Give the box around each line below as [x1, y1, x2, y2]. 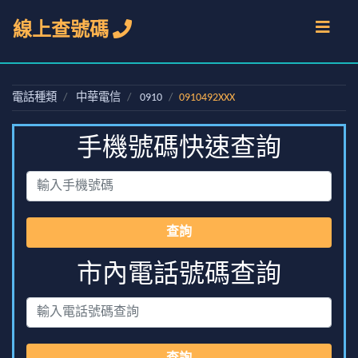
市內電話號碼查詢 [77, 263, 281, 288]
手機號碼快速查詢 [77, 137, 281, 162]
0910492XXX [179, 92, 235, 104]
